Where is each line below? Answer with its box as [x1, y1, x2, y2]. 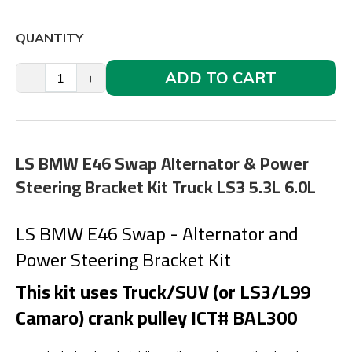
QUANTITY [16, 30, 83, 46]
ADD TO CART [165, 68, 277, 87]
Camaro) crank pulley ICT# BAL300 [16, 300, 297, 335]
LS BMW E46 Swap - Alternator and [16, 216, 299, 251]
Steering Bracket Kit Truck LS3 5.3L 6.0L [16, 170, 316, 203]
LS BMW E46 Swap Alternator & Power [16, 147, 309, 180]
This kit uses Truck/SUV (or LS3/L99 [16, 274, 310, 310]
